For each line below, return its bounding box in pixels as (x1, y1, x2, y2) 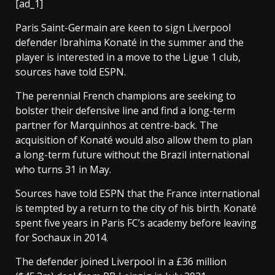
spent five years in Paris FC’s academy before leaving (15, 216, 257, 230)
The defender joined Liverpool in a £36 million (15, 255, 227, 268)
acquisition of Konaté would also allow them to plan (15, 133, 252, 147)
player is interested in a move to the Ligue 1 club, (15, 50, 241, 64)
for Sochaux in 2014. (15, 231, 108, 244)
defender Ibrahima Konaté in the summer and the (15, 36, 244, 49)
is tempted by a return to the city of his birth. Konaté (15, 201, 257, 215)
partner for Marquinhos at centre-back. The (15, 118, 218, 132)
